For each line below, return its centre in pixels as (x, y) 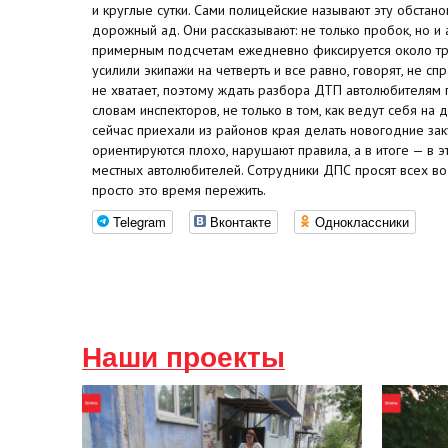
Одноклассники (362, 221)
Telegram (139, 221)
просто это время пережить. (179, 189)
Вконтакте (240, 221)
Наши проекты (183, 357)
